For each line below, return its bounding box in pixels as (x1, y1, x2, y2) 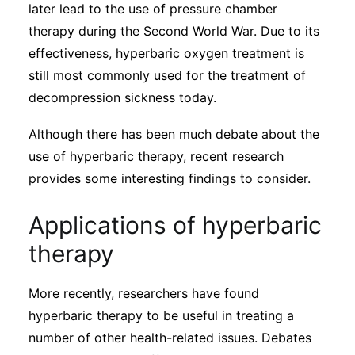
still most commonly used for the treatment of (29, 67, 306, 83)
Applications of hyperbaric (29, 211, 322, 239)
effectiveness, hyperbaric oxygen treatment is (29, 45, 304, 61)
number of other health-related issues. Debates (29, 330, 311, 345)
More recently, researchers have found (29, 285, 259, 301)
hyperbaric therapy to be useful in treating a (29, 307, 294, 323)
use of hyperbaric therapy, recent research (29, 148, 284, 164)
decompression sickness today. (29, 90, 216, 105)
